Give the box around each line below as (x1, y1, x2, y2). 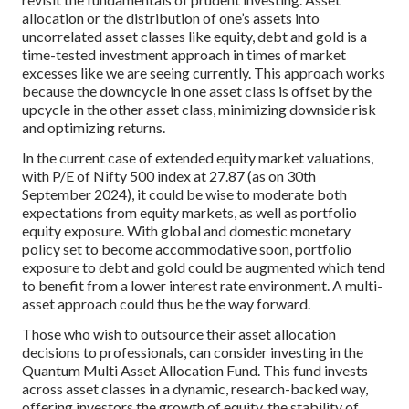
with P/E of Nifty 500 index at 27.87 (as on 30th (22, 166, 316, 184)
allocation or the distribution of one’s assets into (22, 8, 320, 26)
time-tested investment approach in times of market (22, 45, 346, 63)
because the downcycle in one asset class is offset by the (22, 81, 372, 100)
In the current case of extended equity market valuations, (22, 148, 373, 166)
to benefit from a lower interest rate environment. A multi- (22, 276, 383, 294)
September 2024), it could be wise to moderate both (22, 184, 347, 203)
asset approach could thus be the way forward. (22, 294, 310, 312)
